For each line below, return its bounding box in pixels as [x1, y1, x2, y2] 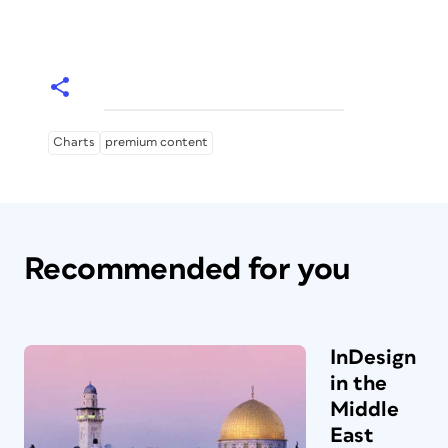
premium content [105, 135, 208, 149]
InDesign [330, 346, 416, 368]
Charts [53, 135, 95, 149]
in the [330, 372, 387, 394]
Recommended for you [24, 252, 351, 286]
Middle [330, 398, 399, 420]
